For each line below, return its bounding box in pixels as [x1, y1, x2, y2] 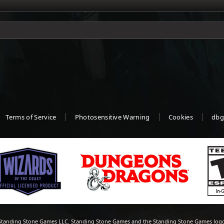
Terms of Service [5, 112, 56, 121]
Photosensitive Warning [74, 112, 150, 121]
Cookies [168, 112, 193, 121]
